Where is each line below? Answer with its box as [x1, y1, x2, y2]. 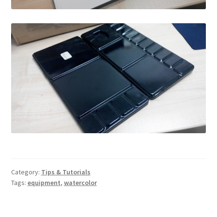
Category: [11, 167, 41, 176]
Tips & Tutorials [41, 167, 91, 176]
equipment [27, 178, 61, 187]
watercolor [63, 178, 97, 187]
